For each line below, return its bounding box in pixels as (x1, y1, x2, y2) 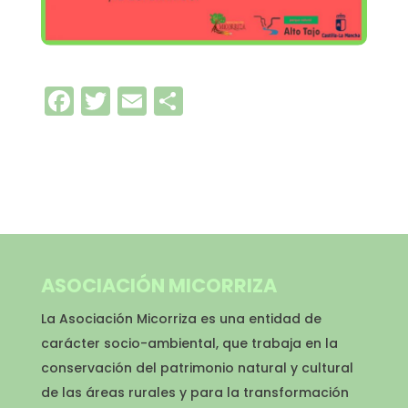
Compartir (182, 79, 333, 121)
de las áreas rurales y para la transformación (40, 382, 349, 402)
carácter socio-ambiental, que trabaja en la (40, 333, 338, 352)
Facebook (73, 79, 214, 121)
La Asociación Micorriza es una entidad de (40, 309, 321, 328)
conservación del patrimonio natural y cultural (40, 358, 353, 377)
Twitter (109, 79, 209, 121)
